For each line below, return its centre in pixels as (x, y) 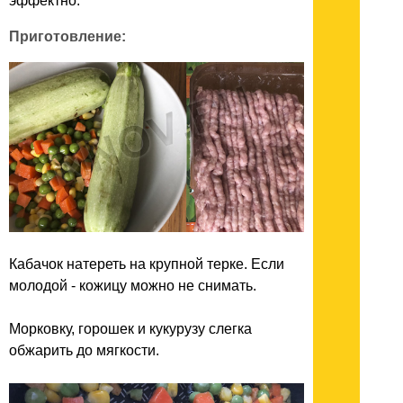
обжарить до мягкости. (84, 351)
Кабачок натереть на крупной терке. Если (147, 264)
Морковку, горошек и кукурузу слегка (130, 329)
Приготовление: (67, 37)
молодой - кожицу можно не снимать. (133, 286)
